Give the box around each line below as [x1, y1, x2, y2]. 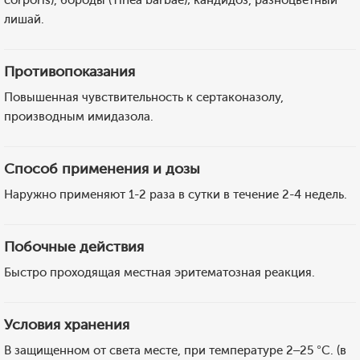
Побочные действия [4, 238, 144, 256]
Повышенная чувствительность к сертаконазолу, [4, 90, 284, 104]
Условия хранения [4, 316, 129, 333]
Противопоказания [4, 63, 135, 80]
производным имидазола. [4, 109, 153, 124]
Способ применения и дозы [4, 160, 200, 178]
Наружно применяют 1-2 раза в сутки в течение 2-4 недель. [4, 187, 347, 202]
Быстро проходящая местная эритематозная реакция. [4, 265, 315, 280]
